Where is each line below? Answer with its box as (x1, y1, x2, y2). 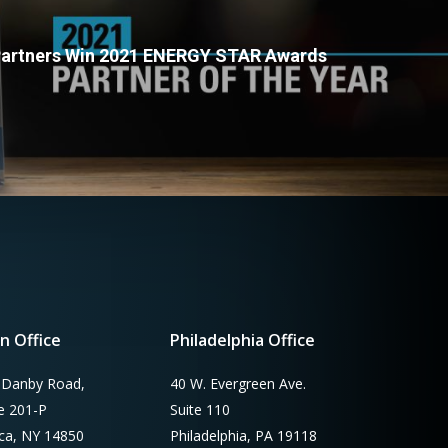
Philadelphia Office (170, 329, 316, 352)
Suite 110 (170, 400, 231, 420)
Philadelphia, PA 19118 (170, 426, 318, 446)
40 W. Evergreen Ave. (170, 374, 307, 394)
